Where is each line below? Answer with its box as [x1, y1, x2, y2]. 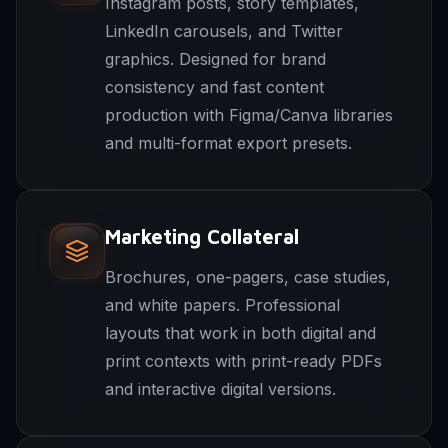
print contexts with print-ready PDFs [105, 351, 382, 371]
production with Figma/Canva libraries [105, 105, 393, 125]
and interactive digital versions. [105, 379, 336, 399]
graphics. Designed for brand [105, 49, 326, 69]
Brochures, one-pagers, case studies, [105, 267, 391, 287]
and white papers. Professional [105, 295, 340, 315]
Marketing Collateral [105, 225, 299, 248]
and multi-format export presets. [105, 133, 352, 153]
